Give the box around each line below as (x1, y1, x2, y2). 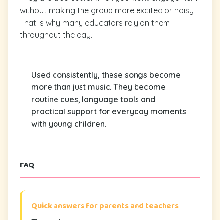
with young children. (31, 118, 106, 129)
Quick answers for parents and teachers (31, 199, 179, 212)
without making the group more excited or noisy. (20, 5, 195, 15)
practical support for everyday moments (31, 106, 186, 116)
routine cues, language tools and (31, 94, 155, 104)
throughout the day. (20, 29, 92, 40)
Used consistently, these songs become (31, 69, 181, 80)
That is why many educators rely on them (20, 17, 170, 27)
